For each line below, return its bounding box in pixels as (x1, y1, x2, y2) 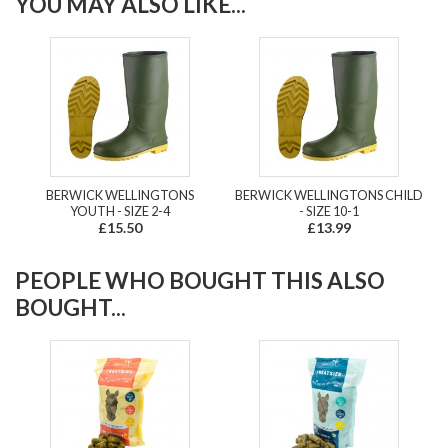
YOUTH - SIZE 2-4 (69, 202, 170, 219)
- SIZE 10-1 (298, 202, 359, 219)
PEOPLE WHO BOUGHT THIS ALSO (15, 266, 385, 294)
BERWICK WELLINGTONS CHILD (234, 186, 423, 203)
